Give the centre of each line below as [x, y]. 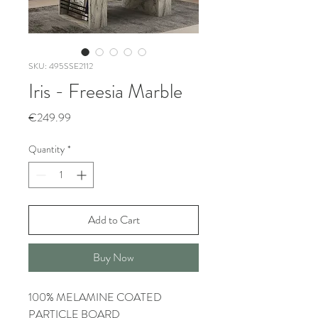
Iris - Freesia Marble [105, 92]
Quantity [46, 149]
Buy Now [114, 257]
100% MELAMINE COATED [95, 297]
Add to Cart [114, 220]
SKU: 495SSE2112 [61, 66]
